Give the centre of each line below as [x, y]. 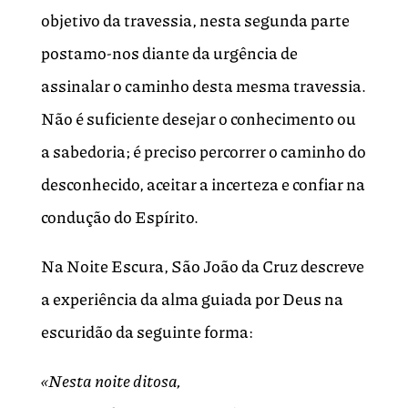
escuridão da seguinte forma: [147, 332]
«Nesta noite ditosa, [111, 381]
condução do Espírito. [119, 217]
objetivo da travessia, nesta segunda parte [195, 20]
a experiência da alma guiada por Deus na [192, 299]
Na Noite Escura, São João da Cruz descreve [202, 266]
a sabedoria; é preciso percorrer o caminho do [203, 152]
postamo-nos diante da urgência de [169, 53]
